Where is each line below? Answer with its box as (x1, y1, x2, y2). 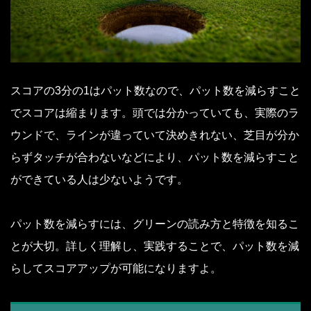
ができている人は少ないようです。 (10, 173, 188, 185)
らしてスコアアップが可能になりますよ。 (10, 262, 221, 274)
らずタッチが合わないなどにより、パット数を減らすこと (10, 151, 299, 163)
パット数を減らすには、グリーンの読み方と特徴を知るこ (10, 217, 299, 230)
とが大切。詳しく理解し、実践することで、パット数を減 (10, 239, 299, 252)
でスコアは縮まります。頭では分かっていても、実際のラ (10, 106, 299, 119)
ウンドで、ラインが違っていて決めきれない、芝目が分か (10, 128, 299, 141)
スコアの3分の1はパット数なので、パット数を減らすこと (10, 84, 301, 96)
